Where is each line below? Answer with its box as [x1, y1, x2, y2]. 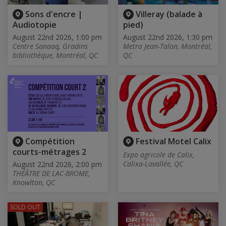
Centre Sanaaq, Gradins [13, 41, 88, 51]
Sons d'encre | [25, 8, 83, 20]
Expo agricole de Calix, [123, 150, 194, 160]
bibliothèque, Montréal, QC [13, 50, 98, 61]
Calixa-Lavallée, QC [123, 159, 183, 169]
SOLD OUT [10, 203, 40, 212]
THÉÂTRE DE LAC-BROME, [13, 168, 90, 179]
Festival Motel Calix [136, 136, 211, 147]
